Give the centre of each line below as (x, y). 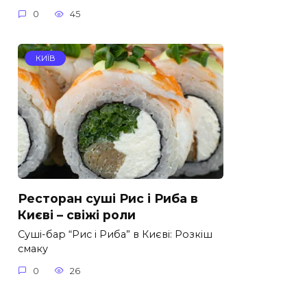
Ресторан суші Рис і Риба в (108, 198)
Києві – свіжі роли (77, 214)
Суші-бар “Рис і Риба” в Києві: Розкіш (115, 235)
